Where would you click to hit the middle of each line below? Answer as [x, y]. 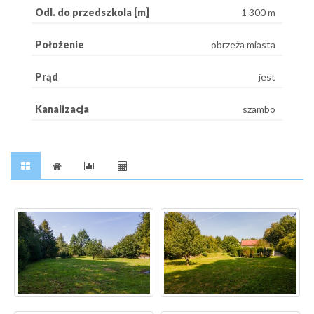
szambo [259, 109]
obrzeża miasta [243, 44]
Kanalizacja [62, 109]
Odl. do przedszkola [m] [92, 12]
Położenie [60, 44]
